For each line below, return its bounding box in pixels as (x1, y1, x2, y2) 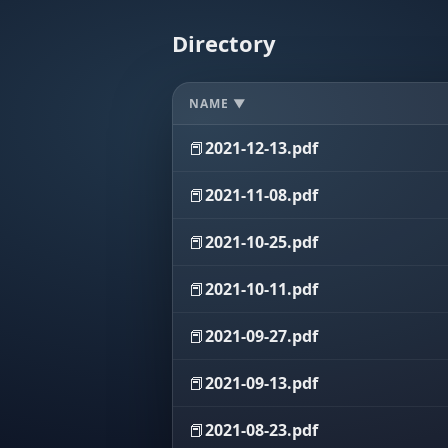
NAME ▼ (189, 95, 247, 112)
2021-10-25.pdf (205, 231, 318, 253)
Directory (172, 28, 276, 58)
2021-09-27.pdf (205, 325, 318, 347)
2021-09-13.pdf (205, 372, 318, 394)
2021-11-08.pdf (205, 184, 318, 206)
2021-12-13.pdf (205, 137, 318, 159)
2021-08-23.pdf (205, 419, 318, 441)
